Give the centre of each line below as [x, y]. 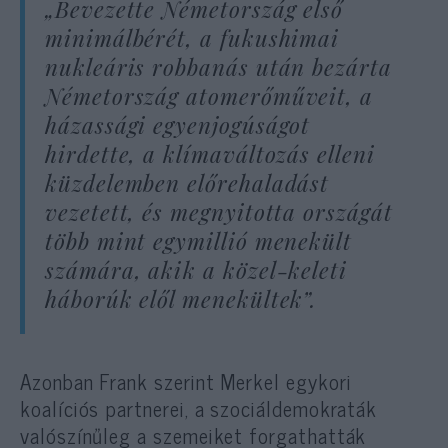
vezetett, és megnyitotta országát [219, 211]
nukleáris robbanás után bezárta [218, 66]
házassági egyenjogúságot [178, 124]
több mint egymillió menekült [199, 240]
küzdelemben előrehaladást [187, 182]
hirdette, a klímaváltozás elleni [210, 153]
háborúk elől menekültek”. [181, 298]
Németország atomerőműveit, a [209, 95]
